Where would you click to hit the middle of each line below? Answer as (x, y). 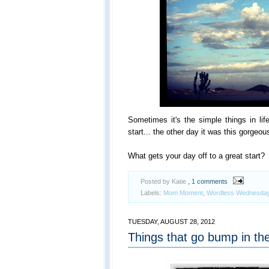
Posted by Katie (164, 181)
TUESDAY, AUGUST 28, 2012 (171, 221)
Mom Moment (183, 192)
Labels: (152, 192)
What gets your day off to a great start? (196, 156)
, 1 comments (208, 181)
